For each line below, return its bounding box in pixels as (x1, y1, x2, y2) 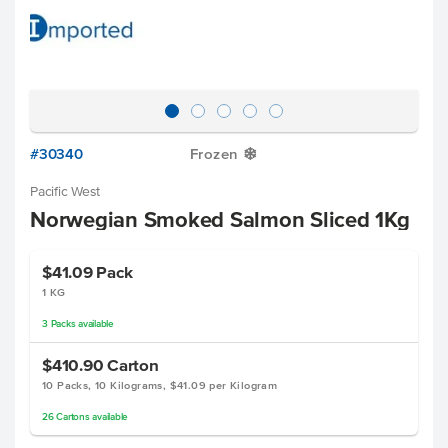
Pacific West (30, 184, 100, 199)
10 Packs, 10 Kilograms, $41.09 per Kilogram (42, 379, 278, 391)
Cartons (56, 411, 90, 422)
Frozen (190, 145, 239, 162)
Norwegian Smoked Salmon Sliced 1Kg (30, 207, 410, 231)
